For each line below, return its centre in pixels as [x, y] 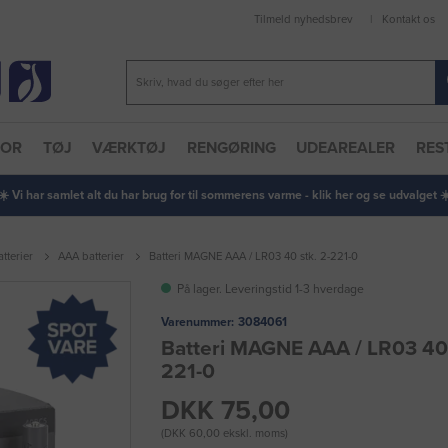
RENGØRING [231, 148]
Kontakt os [408, 20]
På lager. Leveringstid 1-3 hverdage [271, 288]
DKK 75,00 [225, 411]
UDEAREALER [346, 148]
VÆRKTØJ [129, 148]
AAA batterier [91, 257]
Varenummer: [197, 321]
